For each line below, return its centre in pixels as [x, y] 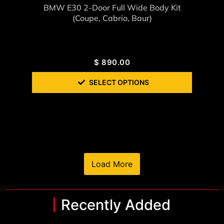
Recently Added [116, 205]
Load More [112, 164]
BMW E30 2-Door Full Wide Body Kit [112, 8]
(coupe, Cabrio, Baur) [112, 18]
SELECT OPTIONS [119, 82]
